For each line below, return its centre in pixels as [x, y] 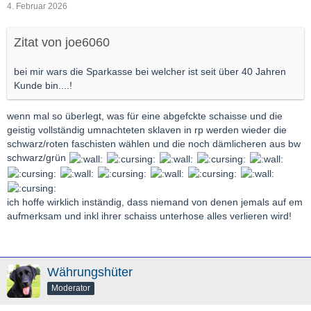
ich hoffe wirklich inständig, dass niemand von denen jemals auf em [155, 202]
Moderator [71, 288]
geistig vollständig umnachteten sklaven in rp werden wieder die [147, 130]
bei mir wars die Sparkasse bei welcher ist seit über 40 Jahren [150, 72]
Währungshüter [90, 272]
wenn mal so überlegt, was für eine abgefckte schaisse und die [145, 116]
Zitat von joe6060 [62, 43]
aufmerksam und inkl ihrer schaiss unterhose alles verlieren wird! [149, 216]
